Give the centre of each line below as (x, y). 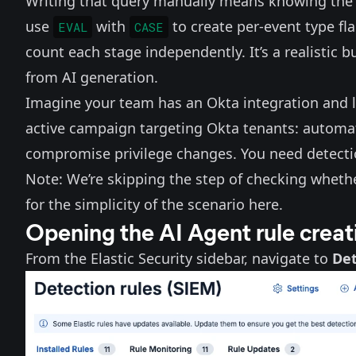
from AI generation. (92, 77)
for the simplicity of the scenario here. (154, 204)
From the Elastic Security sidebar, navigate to (179, 258)
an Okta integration (250, 103)
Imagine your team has (104, 103)
